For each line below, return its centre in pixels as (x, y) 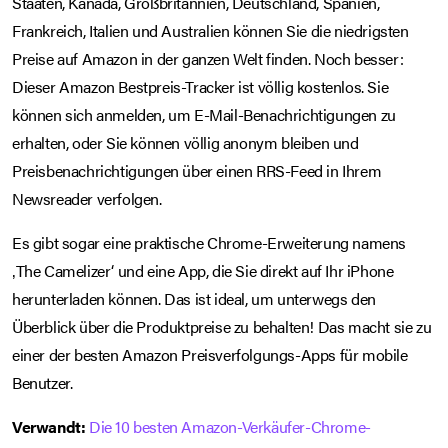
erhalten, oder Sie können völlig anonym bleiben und (185, 143)
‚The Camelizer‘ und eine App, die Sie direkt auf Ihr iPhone (203, 271)
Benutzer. (42, 383)
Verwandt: (49, 427)
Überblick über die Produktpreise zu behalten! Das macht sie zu (222, 327)
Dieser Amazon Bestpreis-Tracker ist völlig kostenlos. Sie (200, 87)
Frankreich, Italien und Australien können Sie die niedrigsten (210, 31)
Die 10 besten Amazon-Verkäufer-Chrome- (230, 427)
